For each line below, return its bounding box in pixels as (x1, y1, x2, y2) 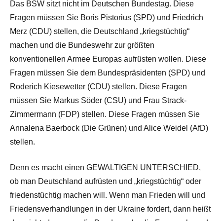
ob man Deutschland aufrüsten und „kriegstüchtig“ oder (10, 177, 201, 185)
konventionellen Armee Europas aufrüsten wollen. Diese (10, 54, 206, 63)
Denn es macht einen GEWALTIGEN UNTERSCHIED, (10, 163, 201, 172)
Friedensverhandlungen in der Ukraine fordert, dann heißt (10, 204, 211, 213)
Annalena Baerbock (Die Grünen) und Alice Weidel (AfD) (10, 123, 208, 132)
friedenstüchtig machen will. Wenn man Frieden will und (10, 190, 205, 199)
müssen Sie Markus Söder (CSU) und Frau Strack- (10, 96, 186, 105)
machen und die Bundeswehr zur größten (10, 40, 154, 49)
